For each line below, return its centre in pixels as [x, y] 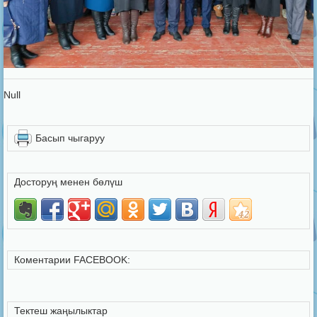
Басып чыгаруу [70, 138]
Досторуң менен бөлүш [68, 181]
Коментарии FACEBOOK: [72, 259]
